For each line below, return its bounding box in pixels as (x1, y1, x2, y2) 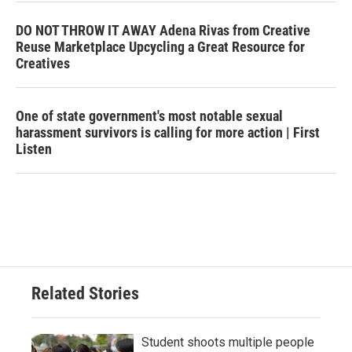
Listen (16, 141, 52, 158)
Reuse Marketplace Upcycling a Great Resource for (16, 38, 305, 56)
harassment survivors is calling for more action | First (16, 124, 320, 141)
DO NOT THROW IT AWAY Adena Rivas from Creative (16, 22, 310, 39)
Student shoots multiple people (141, 335, 314, 350)
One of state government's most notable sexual (16, 108, 283, 125)
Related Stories (31, 284, 139, 304)
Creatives (16, 55, 70, 72)
